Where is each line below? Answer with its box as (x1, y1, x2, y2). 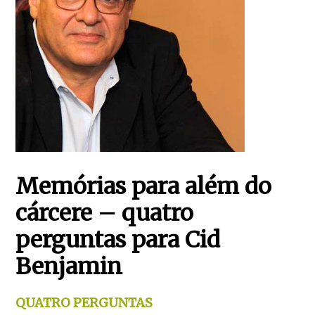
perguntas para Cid (15, 226, 221, 254)
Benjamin (15, 252, 123, 281)
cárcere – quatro (15, 199, 194, 227)
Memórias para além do (15, 172, 272, 200)
